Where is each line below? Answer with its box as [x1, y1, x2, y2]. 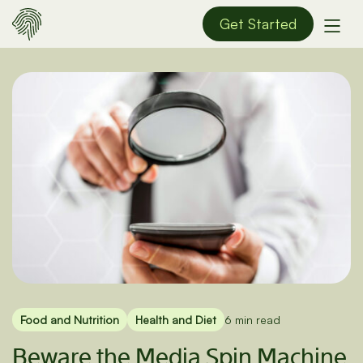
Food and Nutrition [20, 313, 119, 327]
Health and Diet [135, 313, 216, 327]
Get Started [220, 15, 297, 32]
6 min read [224, 313, 280, 327]
